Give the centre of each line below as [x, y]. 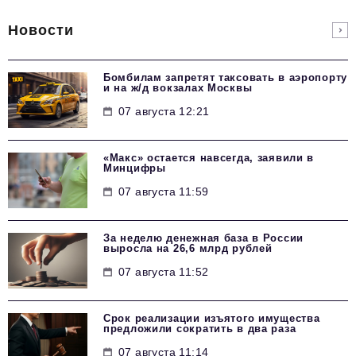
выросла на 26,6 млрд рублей [188, 248]
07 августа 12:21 [164, 111]
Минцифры [135, 168]
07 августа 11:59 [164, 191]
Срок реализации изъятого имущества [212, 318]
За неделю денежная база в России [204, 238]
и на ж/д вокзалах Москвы [178, 87]
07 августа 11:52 [164, 271]
